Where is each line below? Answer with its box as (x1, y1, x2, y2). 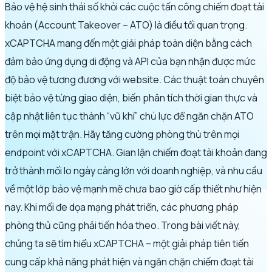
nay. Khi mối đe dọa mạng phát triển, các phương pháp (5, 200, 239, 214)
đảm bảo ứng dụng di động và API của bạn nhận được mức (5, 54, 256, 68)
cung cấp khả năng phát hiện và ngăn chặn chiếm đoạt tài (5, 254, 254, 268)
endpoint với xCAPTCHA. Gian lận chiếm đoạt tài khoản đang (5, 145, 267, 159)
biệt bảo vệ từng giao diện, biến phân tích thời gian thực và (5, 90, 257, 104)
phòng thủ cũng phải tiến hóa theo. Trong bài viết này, (5, 218, 240, 232)
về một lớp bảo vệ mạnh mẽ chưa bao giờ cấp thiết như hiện (5, 182, 262, 195)
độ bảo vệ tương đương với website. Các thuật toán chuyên (5, 72, 264, 86)
